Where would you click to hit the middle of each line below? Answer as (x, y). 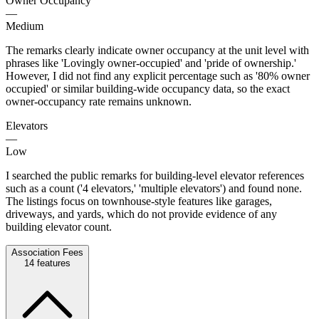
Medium (25, 26)
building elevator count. (59, 226)
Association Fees (47, 252)
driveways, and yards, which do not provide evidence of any (141, 214)
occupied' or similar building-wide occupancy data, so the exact (148, 88)
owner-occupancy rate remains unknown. (99, 101)
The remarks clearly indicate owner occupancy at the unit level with (157, 50)
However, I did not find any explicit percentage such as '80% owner (158, 75)
